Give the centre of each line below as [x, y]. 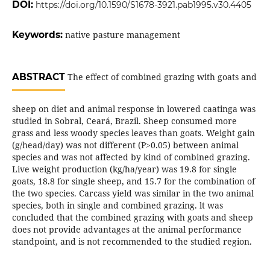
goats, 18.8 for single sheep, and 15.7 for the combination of [133, 181]
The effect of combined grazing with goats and [161, 77]
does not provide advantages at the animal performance [127, 230]
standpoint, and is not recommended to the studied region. [132, 242]
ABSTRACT [38, 77]
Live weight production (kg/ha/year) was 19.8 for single [124, 169]
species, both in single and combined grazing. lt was [117, 206]
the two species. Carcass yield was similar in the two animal [133, 193]
